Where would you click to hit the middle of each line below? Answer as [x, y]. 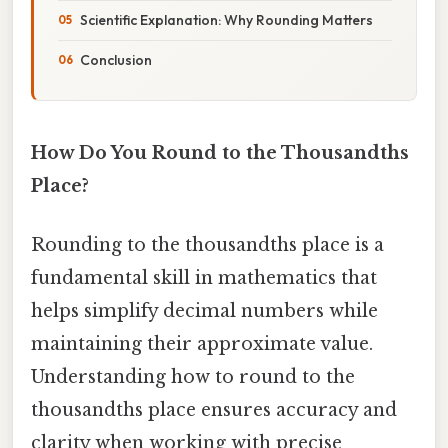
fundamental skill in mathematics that [204, 278]
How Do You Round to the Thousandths [220, 152]
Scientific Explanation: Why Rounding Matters [226, 19]
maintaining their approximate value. [202, 344]
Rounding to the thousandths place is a [207, 245]
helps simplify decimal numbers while [204, 311]
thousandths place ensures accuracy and [214, 410]
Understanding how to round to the [193, 377]
